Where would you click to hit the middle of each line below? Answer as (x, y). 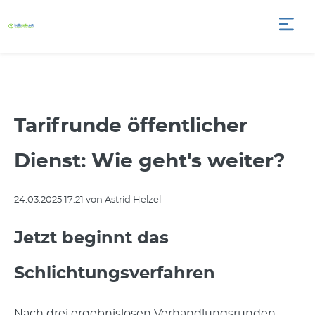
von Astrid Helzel (122, 200)
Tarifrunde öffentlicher (131, 127)
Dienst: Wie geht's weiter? (149, 162)
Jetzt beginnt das (91, 238)
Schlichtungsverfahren (115, 274)
